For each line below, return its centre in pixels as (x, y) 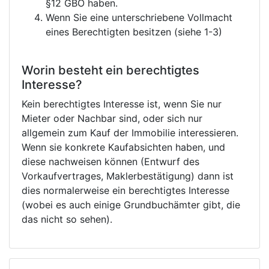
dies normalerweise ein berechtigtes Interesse (125, 191)
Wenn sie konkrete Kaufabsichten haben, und (123, 147)
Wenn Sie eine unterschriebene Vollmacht (139, 18)
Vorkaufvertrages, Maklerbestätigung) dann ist (128, 176)
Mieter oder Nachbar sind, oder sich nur (112, 119)
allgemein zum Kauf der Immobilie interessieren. (130, 133)
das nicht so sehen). (67, 219)
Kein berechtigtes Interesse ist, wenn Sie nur (122, 104)
